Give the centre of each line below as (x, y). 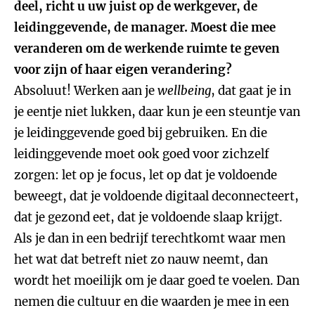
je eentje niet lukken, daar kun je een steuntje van (157, 112)
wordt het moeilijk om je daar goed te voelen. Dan (157, 281)
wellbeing (184, 91)
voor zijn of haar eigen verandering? (123, 70)
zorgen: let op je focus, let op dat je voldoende (146, 175)
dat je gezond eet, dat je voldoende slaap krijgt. (148, 217)
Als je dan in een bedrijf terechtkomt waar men (150, 238)
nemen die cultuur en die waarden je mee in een (152, 302)
